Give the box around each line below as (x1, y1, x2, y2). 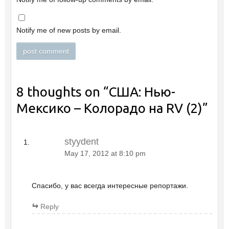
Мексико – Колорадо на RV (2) (16, 101, 202, 116)
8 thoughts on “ (16, 84, 108, 100)
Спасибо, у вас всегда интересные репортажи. (31, 181, 188, 190)
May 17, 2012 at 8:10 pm (64, 150, 146, 158)
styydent (64, 136, 99, 147)
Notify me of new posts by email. (16, 26, 121, 34)
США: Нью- (108, 84, 175, 100)
